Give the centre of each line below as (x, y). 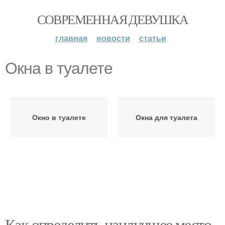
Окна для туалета (166, 117)
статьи (152, 38)
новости (113, 38)
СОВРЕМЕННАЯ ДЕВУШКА (113, 19)
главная (71, 38)
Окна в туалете (59, 68)
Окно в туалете (59, 117)
